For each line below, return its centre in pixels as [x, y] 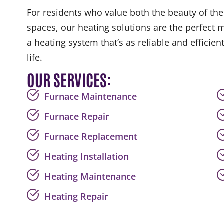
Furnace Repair [77, 117]
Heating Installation [87, 157]
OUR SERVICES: [69, 79]
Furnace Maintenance [91, 97]
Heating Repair [76, 197]
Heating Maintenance [90, 177]
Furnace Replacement [91, 137]
